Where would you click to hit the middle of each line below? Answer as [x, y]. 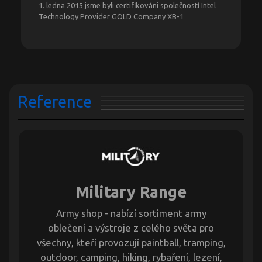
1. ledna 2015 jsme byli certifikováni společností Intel [127, 6]
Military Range [131, 192]
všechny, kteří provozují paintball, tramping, [131, 243]
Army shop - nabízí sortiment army [131, 213]
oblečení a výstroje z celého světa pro [131, 228]
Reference [55, 102]
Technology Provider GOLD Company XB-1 [111, 17]
